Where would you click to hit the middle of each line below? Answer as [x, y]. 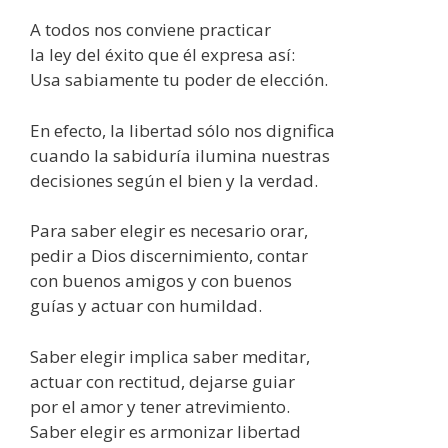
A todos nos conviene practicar [150, 30]
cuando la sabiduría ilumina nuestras [180, 155]
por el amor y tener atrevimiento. [160, 406]
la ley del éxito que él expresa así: [162, 55]
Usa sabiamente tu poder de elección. [179, 80]
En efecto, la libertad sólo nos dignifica [182, 130]
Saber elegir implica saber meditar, [170, 356]
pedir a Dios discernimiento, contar [169, 256]
